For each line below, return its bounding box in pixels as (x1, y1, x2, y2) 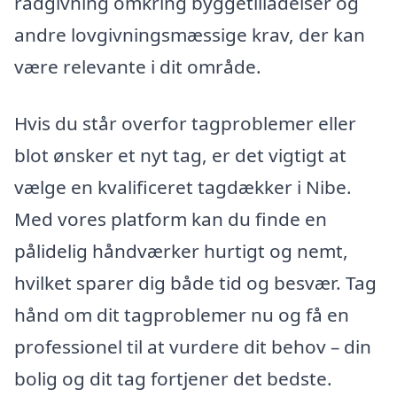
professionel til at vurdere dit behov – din (14, 334, 371, 360)
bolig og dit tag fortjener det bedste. (14, 366, 332, 392)
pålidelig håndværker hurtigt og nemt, (14, 238, 348, 264)
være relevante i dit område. (14, 54, 261, 80)
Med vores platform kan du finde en (14, 206, 327, 232)
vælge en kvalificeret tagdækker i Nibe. (14, 175, 352, 200)
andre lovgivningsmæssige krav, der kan (14, 22, 365, 48)
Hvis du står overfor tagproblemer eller (14, 111, 356, 136)
